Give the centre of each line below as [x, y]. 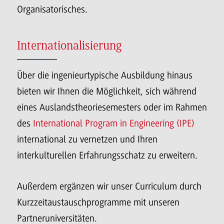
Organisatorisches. [52, 10]
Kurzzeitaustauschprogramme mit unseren [98, 203]
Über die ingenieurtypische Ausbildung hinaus [105, 76]
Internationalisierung [69, 46]
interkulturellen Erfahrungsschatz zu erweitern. [107, 156]
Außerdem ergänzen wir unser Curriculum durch [109, 187]
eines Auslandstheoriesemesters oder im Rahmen [112, 108]
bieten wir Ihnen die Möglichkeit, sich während [107, 92]
